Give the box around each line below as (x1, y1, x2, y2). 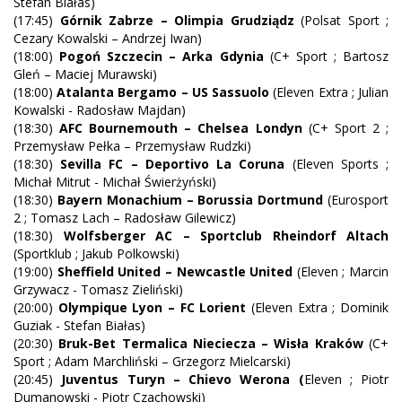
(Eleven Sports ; (284, 155, 389, 173)
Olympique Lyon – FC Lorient (57, 299, 247, 317)
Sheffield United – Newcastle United (57, 263, 293, 281)
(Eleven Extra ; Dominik (246, 299, 389, 317)
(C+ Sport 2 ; (301, 119, 389, 137)
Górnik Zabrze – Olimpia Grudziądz (59, 12, 294, 30)
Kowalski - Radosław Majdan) (13, 101, 186, 119)
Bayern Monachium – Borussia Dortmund (57, 191, 324, 209)
